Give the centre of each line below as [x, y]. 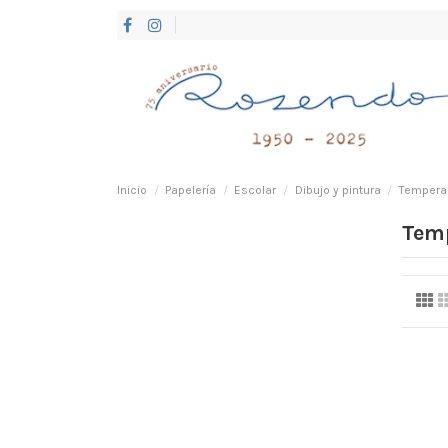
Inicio [132, 189]
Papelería [191, 189]
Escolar [255, 189]
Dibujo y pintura [337, 189]
